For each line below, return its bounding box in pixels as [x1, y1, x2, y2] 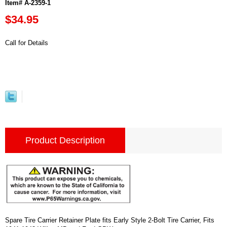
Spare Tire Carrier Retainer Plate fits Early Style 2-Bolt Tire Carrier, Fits [5, 216, 214, 224]
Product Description [25, 135, 105, 145]
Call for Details [5, 39, 48, 47]
